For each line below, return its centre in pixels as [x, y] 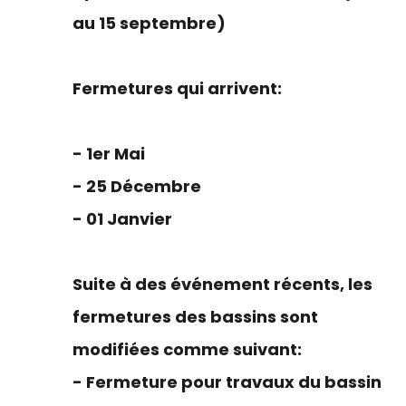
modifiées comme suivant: [187, 349]
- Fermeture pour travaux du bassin [227, 382]
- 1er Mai [109, 154]
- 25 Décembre [137, 186]
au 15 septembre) [149, 23]
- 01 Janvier [122, 219]
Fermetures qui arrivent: [177, 88]
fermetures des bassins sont [195, 317]
